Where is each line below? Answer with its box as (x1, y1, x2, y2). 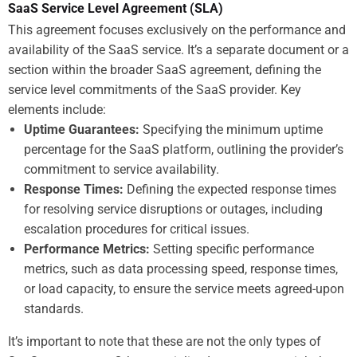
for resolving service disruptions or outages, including (24, 201, 323, 217)
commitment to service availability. (24, 161, 219, 177)
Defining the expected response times (127, 181, 336, 197)
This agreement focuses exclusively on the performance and (8, 22, 346, 37)
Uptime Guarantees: (24, 121, 139, 137)
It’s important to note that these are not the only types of (8, 333, 321, 349)
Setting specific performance (153, 241, 314, 257)
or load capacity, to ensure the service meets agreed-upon (24, 280, 344, 296)
